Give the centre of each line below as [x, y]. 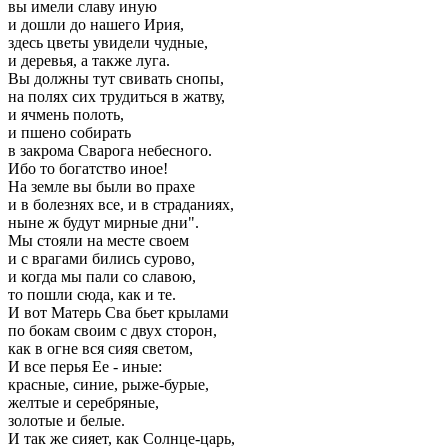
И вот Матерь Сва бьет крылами [118, 312]
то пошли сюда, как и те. [92, 294]
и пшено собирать [69, 132]
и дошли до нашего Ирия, [96, 24]
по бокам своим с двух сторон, [112, 330]
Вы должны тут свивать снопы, [116, 78]
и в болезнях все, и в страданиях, [121, 204]
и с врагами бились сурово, [101, 258]
